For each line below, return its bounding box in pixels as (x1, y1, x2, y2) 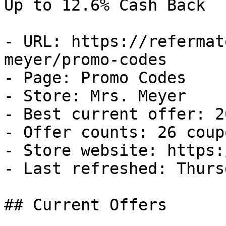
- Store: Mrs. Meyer (4, 87, 186, 105)
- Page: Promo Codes (4, 69, 186, 87)
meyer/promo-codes (4, 50, 167, 69)
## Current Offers (4, 196, 167, 214)
